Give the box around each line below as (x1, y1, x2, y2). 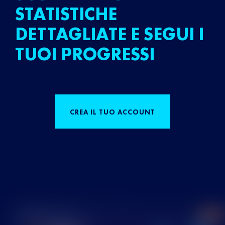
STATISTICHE (15, 3, 117, 26)
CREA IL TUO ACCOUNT (70, 107, 155, 117)
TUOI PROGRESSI (15, 43, 155, 66)
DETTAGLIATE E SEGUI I (15, 23, 204, 46)
